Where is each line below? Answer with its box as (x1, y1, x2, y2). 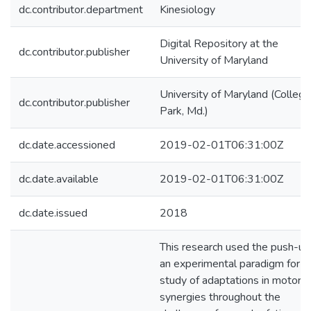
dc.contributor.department (19, 2, 143, 17)
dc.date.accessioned (19, 137, 115, 153)
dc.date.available (19, 171, 99, 187)
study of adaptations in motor (160, 273, 301, 288)
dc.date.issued (19, 205, 87, 221)
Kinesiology (160, 2, 215, 17)
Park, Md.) (160, 103, 208, 119)
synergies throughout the (160, 289, 280, 305)
